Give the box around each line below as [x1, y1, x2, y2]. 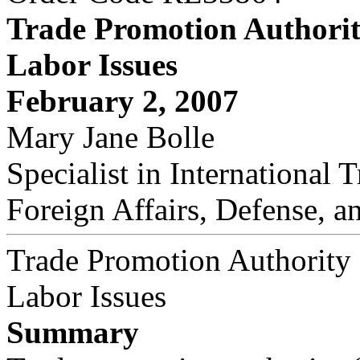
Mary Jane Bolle [6, 120, 215, 154]
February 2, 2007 [6, 84, 239, 118]
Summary [6, 315, 139, 350]
